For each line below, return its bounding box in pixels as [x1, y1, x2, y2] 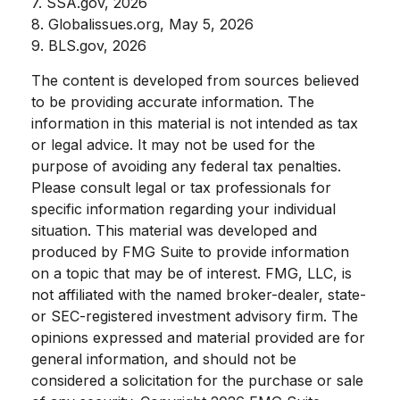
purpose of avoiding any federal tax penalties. [31, 156, 341, 175]
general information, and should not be [31, 349, 296, 368]
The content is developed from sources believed [31, 71, 359, 89]
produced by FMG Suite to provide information [31, 242, 349, 261]
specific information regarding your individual [31, 199, 336, 218]
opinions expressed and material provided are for [31, 328, 365, 346]
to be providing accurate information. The [31, 92, 314, 111]
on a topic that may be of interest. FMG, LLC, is [31, 263, 352, 282]
